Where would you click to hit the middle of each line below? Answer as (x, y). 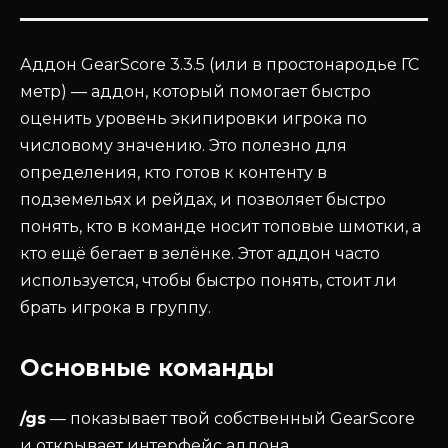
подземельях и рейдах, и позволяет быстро (203, 199)
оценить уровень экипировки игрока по (193, 118)
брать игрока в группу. (115, 307)
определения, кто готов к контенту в (173, 172)
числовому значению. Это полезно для (183, 145)
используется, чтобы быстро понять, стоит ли (208, 280)
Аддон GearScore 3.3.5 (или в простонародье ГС (219, 64)
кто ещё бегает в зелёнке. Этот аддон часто (200, 253)
